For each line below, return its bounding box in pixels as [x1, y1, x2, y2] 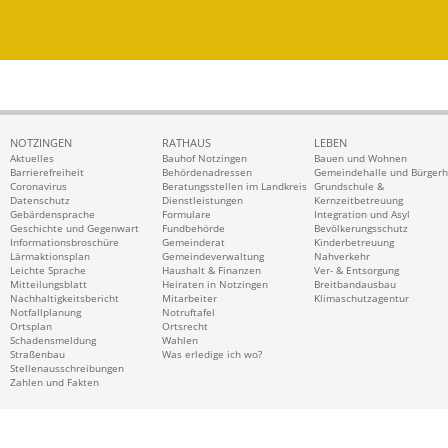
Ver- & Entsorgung [314, 263, 399, 278]
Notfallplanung [10, 305, 81, 320]
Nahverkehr [314, 249, 370, 264]
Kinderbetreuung [314, 235, 394, 250]
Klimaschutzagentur [314, 291, 409, 306]
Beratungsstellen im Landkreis [162, 179, 307, 194]
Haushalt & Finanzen [162, 263, 261, 278]
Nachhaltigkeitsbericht [10, 291, 119, 306]
